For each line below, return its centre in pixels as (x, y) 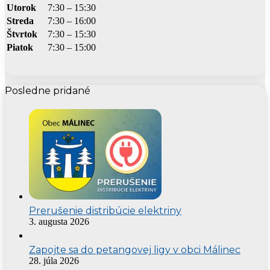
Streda (20, 20)
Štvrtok (22, 34)
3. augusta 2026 (59, 221)
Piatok (20, 47)
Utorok (21, 7)
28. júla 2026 (54, 260)
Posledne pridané (48, 90)
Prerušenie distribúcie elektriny (105, 210)
